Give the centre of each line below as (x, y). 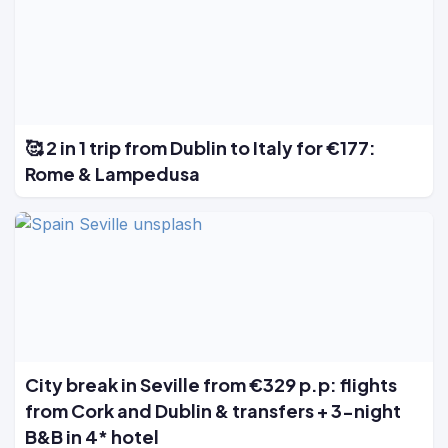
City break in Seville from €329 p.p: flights (211, 385)
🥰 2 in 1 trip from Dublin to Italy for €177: (200, 148)
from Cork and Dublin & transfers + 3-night (213, 411)
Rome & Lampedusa (112, 174)
